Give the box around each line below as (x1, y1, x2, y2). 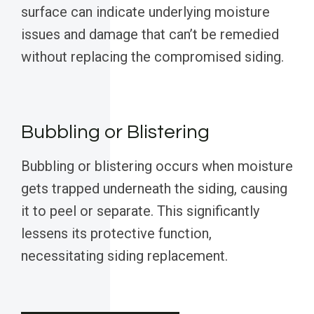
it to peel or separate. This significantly (21, 203, 259, 220)
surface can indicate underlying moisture (21, 4, 270, 21)
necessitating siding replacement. (21, 247, 228, 265)
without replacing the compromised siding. (21, 48, 284, 66)
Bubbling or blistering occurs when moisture (21, 158, 293, 175)
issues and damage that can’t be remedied (21, 26, 279, 43)
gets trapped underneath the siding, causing (21, 180, 287, 198)
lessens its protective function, (21, 225, 212, 243)
